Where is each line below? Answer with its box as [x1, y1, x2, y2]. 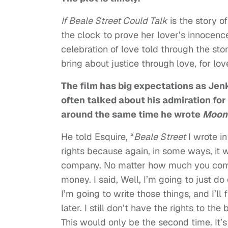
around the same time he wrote [61, 108, 203, 120]
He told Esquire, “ [61, 130, 134, 142]
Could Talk [121, 14, 167, 26]
